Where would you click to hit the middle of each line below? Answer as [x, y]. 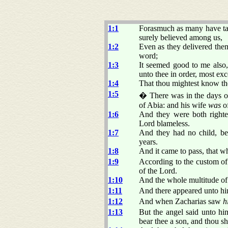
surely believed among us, [181, 37]
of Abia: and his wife [174, 105]
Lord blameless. [164, 123]
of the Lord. [158, 170]
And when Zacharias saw [181, 201]
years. [148, 141]
